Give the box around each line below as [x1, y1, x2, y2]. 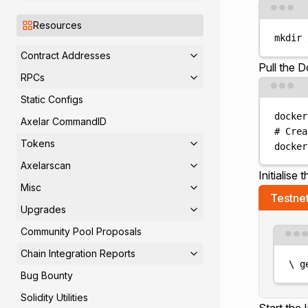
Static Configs [21, 93, 83, 105]
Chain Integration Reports [21, 247, 135, 259]
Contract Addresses [21, 49, 111, 61]
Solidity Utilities [21, 291, 88, 303]
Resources [33, 19, 82, 31]
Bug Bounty [21, 269, 73, 281]
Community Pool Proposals [21, 225, 142, 237]
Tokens [21, 137, 55, 149]
